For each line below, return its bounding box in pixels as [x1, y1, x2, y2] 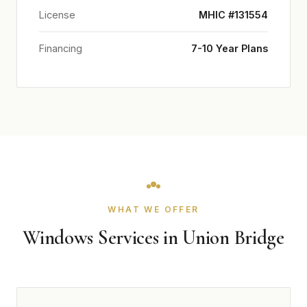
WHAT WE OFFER [108, 204, 199, 214]
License [39, 9, 75, 21]
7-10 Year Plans [191, 42, 268, 54]
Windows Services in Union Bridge [23, 225, 284, 249]
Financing [39, 42, 82, 54]
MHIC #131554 [199, 9, 268, 21]
